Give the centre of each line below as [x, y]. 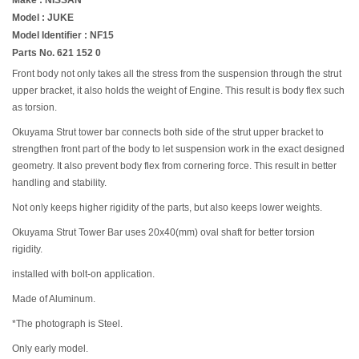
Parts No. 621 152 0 [56, 52]
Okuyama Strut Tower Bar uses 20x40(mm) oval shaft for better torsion [163, 232]
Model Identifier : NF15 [63, 35]
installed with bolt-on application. [83, 274]
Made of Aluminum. [54, 298]
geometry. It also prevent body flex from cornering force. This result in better [174, 165]
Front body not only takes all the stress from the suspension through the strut [177, 73]
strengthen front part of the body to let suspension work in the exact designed [178, 149]
